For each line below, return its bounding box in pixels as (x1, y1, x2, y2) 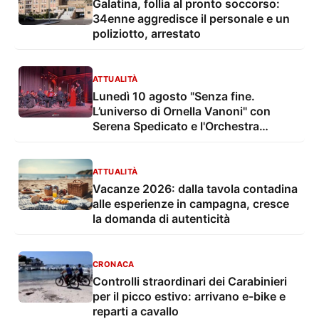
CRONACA (93, 259, 135, 270)
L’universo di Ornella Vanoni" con (93, 104, 271, 119)
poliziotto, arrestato (93, 26, 201, 41)
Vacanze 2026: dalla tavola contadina (93, 182, 298, 197)
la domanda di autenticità (93, 211, 230, 226)
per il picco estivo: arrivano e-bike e (93, 289, 286, 304)
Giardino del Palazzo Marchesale (93, 149, 271, 164)
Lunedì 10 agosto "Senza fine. (93, 89, 255, 104)
